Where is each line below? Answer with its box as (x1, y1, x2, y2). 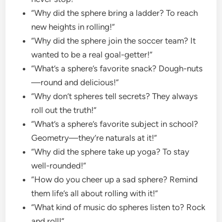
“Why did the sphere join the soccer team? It (31, 35, 196, 46)
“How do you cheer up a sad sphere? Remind (31, 174, 198, 184)
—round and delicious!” (31, 77, 121, 87)
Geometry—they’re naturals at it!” (31, 132, 160, 143)
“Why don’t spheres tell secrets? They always (31, 91, 198, 101)
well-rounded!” (31, 160, 89, 170)
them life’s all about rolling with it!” (31, 188, 161, 198)
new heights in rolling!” (31, 21, 117, 32)
